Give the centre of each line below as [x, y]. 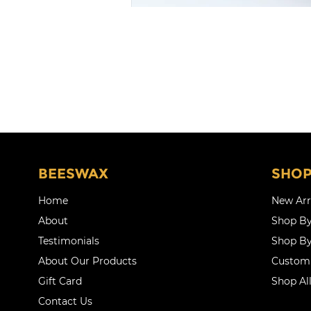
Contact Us [65, 302]
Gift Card [60, 281]
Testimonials [68, 241]
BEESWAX [73, 173]
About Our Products [87, 261]
